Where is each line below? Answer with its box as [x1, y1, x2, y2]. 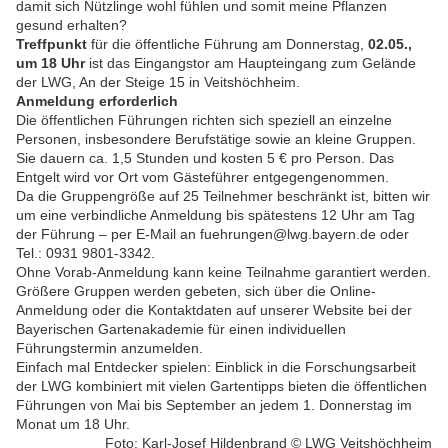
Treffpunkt [16, 36, 91, 53]
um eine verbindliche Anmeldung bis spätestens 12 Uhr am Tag [16, 207, 415, 224]
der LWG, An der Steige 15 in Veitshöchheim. [16, 74, 300, 91]
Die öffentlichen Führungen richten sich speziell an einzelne [16, 112, 392, 129]
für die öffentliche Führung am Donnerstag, [91, 36, 368, 53]
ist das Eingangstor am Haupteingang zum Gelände [85, 55, 416, 72]
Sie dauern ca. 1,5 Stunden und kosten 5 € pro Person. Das [16, 150, 394, 167]
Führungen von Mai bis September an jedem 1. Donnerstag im [16, 397, 412, 414]
